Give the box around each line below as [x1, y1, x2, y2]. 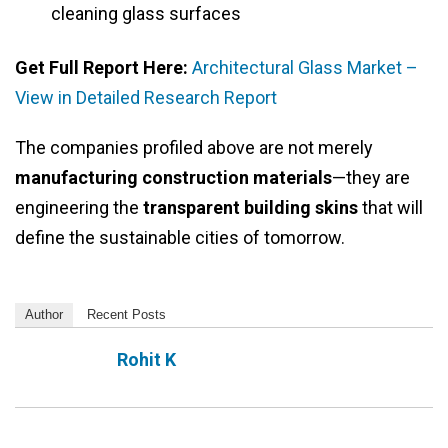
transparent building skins [143, 197, 358, 219]
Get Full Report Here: [15, 57, 192, 79]
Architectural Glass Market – [192, 57, 418, 79]
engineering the [15, 197, 143, 219]
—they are [332, 167, 410, 189]
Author [25, 307, 63, 323]
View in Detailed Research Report [15, 87, 277, 109]
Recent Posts [87, 307, 166, 323]
